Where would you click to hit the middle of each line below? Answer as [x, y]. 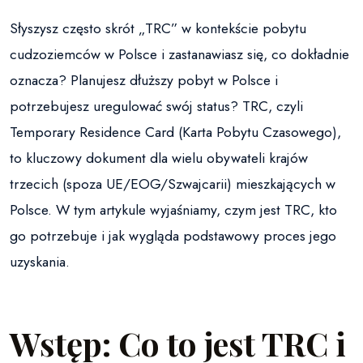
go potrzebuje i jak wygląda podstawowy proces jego [173, 236]
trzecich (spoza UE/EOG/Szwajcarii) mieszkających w [173, 184]
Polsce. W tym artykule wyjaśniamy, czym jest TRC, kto [173, 210]
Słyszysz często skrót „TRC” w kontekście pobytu [158, 29]
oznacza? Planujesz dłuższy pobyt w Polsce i [144, 81]
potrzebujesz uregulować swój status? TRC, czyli [156, 107]
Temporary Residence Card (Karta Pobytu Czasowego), [175, 132]
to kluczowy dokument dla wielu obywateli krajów [159, 158]
